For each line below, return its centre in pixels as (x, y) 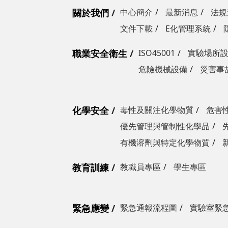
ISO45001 (157, 53)
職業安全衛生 (100, 53)
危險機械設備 (163, 69)
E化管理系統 (188, 28)
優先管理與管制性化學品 (165, 126)
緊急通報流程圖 (149, 208)
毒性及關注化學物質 (157, 110)
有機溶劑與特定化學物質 (165, 142)
